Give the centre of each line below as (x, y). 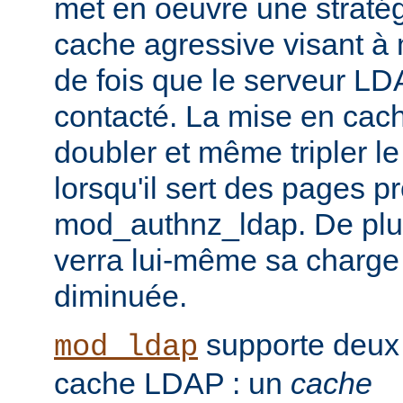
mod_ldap (126, 347)
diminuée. (121, 296)
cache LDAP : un (172, 383)
